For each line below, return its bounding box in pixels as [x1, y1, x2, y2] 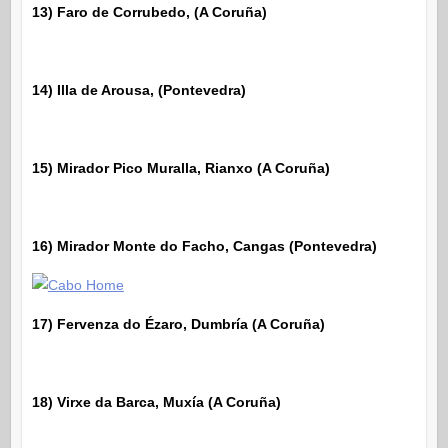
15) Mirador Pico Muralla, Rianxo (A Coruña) [31, 159, 330, 176]
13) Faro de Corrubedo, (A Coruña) [31, 3, 267, 20]
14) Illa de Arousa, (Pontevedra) [31, 81, 246, 98]
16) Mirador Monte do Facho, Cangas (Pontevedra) [31, 237, 377, 254]
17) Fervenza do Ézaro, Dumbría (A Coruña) [31, 315, 325, 332]
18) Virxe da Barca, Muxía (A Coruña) [31, 393, 281, 410]
